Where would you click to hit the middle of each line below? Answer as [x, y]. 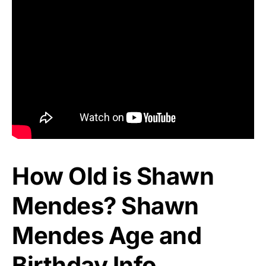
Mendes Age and [107, 235]
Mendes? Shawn [105, 205]
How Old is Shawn [113, 176]
